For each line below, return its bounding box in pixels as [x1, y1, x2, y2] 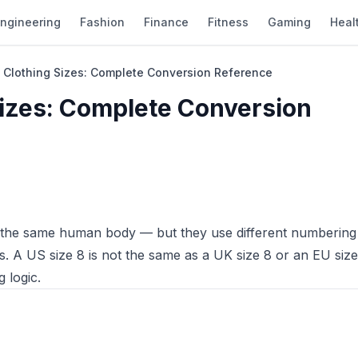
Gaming [268, 15, 311, 29]
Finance [144, 15, 189, 29]
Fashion [80, 15, 125, 29]
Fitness [208, 15, 249, 29]
